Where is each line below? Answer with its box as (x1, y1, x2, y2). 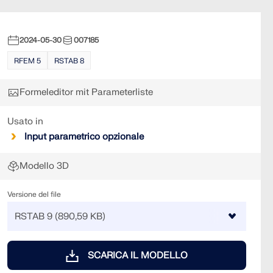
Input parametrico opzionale (24, 131, 144, 143)
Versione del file (7, 190, 61, 199)
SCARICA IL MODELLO (88, 250, 188, 261)
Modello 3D (19, 160, 69, 172)
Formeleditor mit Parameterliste (19, 87, 153, 98)
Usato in (7, 116, 43, 127)
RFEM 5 (14, 56, 41, 66)
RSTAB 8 (54, 56, 84, 66)
